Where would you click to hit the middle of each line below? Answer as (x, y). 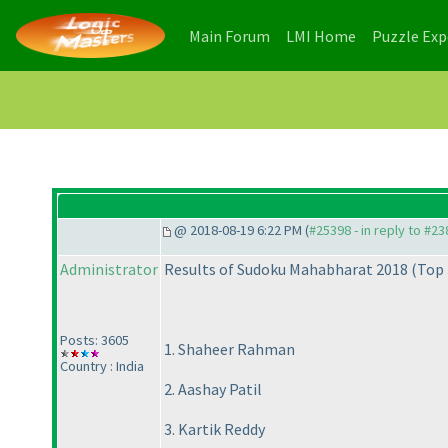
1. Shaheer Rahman (229, 349)
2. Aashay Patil (213, 389)
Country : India (102, 366)
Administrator (109, 269)
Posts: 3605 (94, 340)
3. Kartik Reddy (214, 429)
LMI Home (321, 35)
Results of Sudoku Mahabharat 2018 (287, 269)
